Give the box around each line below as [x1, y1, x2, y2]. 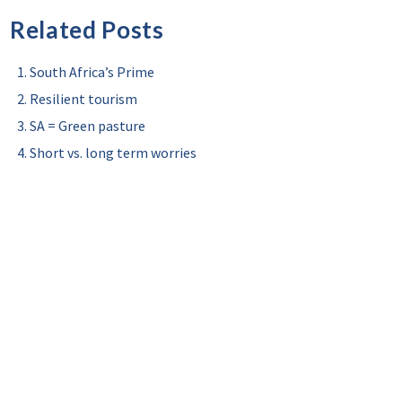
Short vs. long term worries [30, 144, 197, 162]
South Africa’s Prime [30, 63, 154, 81]
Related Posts [10, 15, 164, 44]
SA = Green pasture [30, 117, 145, 135]
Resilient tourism [30, 90, 137, 108]
